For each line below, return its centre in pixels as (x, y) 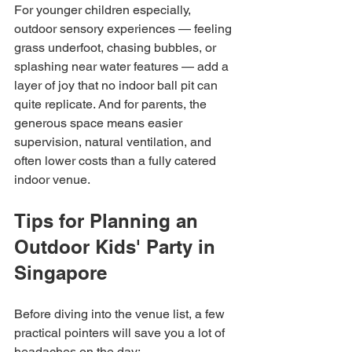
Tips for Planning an (109, 221)
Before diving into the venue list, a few (121, 314)
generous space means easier (100, 123)
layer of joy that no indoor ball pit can (117, 85)
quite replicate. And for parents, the (112, 104)
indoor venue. (52, 180)
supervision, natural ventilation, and (114, 142)
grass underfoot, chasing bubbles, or (117, 48)
